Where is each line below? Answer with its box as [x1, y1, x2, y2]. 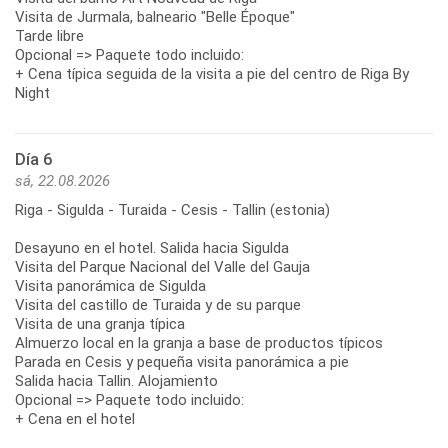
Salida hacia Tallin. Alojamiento [15, 371, 218, 390]
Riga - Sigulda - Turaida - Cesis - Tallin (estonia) [15, 200, 330, 219]
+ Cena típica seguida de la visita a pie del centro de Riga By [15, 64, 409, 83]
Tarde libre [15, 26, 84, 45]
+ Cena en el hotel [15, 409, 135, 428]
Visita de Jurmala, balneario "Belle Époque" [15, 7, 295, 26]
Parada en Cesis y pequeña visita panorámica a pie [15, 352, 349, 371]
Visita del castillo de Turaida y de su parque [15, 295, 301, 314]
